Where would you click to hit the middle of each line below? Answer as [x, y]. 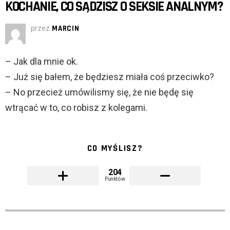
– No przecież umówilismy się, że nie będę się [99, 92]
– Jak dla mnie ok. [42, 62]
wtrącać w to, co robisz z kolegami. [76, 108]
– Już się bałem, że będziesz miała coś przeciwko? [110, 77]
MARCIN [66, 29]
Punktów [115, 179]
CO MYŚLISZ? [115, 149]
